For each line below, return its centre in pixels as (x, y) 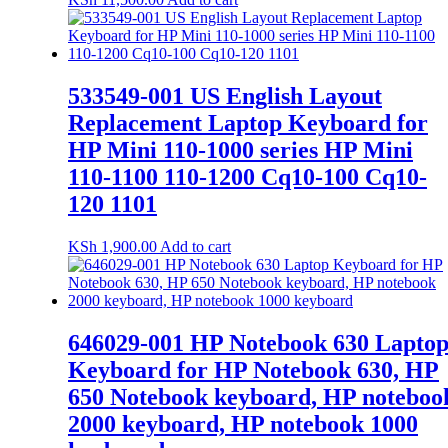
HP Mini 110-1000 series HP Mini (240, 150)
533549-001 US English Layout (225, 96)
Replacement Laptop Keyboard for (248, 123)
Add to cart (195, 246)
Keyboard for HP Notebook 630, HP (253, 369)
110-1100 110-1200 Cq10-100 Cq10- (247, 177)
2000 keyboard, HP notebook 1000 (243, 423)
